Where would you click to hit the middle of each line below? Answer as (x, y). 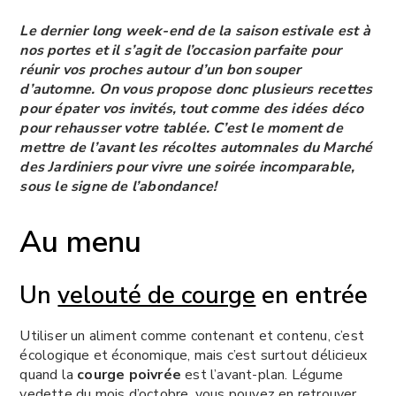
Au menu (81, 243)
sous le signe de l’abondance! (118, 187)
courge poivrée (129, 375)
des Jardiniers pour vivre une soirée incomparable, (187, 168)
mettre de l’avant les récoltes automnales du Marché (196, 148)
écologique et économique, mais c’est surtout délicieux (194, 356)
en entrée (312, 296)
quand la (49, 375)
